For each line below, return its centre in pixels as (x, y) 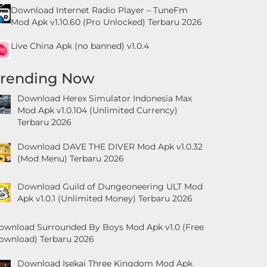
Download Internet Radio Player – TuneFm (99, 10)
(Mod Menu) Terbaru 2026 (70, 158)
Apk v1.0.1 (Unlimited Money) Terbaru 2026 (105, 199)
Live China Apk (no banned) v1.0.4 (80, 46)
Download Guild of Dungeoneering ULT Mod (110, 187)
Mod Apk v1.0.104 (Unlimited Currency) (97, 110)
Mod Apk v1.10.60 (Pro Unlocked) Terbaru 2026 (106, 22)
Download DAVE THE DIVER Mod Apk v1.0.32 (110, 146)
